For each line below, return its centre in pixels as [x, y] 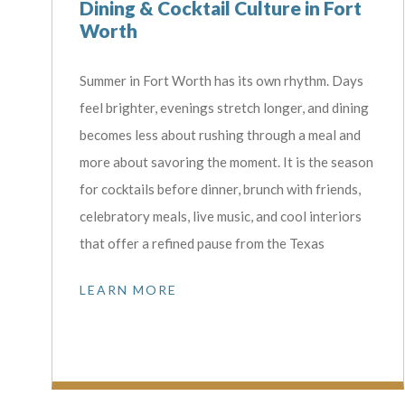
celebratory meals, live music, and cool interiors [221, 217]
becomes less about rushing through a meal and [221, 135]
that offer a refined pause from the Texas [202, 244]
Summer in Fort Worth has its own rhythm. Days [222, 81]
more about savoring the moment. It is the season [227, 162]
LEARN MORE [129, 290]
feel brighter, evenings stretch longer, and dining [225, 108]
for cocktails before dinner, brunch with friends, [221, 189]
